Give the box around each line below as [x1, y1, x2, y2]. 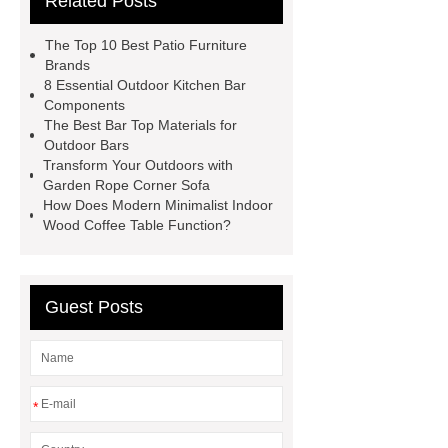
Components [44, 97, 126, 113]
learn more [104, 53, 180, 70]
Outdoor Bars [44, 137, 130, 153]
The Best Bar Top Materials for [44, 117, 238, 133]
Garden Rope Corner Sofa [43, 177, 211, 193]
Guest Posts [45, 297, 143, 317]
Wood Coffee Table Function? [42, 217, 231, 233]
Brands [44, 57, 90, 73]
